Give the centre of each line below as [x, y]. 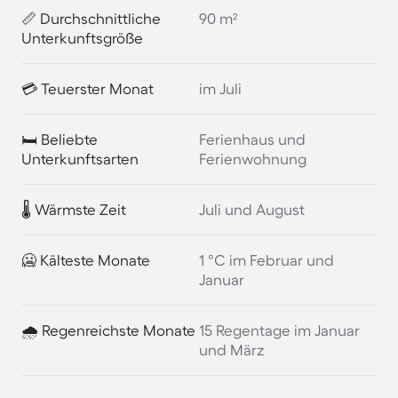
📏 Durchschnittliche [91, 18]
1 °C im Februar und [267, 260]
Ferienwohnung [253, 159]
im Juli [220, 88]
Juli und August [252, 209]
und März [232, 350]
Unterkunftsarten [80, 159]
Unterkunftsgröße [82, 38]
